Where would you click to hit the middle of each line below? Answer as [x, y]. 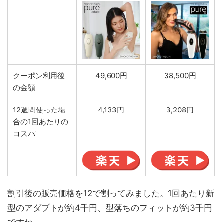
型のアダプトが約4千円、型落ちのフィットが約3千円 [110, 208]
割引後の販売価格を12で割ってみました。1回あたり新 [111, 194]
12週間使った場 [39, 110]
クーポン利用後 [39, 76]
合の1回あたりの [41, 122]
